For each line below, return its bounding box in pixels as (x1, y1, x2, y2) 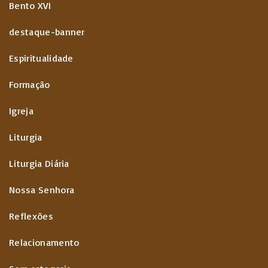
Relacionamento (9, 236, 80, 248)
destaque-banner (9, 26, 85, 38)
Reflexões (9, 210, 53, 222)
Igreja (9, 105, 33, 117)
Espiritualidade (9, 52, 74, 64)
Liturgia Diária (9, 157, 69, 169)
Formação (9, 78, 50, 90)
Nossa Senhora (9, 184, 75, 196)
